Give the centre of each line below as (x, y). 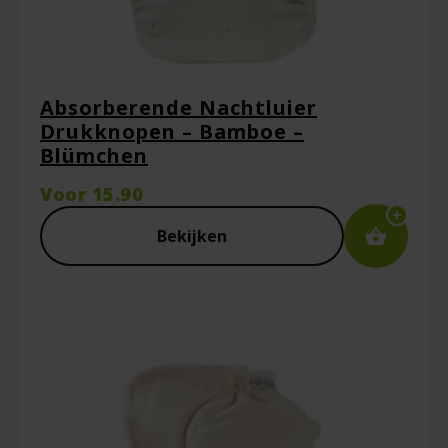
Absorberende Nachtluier (178, 107)
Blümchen (94, 155)
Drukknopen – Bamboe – (172, 131)
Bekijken (192, 236)
